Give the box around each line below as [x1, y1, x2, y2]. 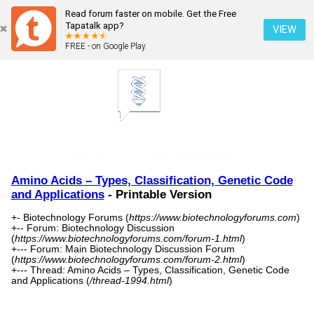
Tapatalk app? [65, 20, 124, 31]
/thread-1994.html [89, 275, 169, 287]
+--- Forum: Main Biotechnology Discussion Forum [11, 244, 235, 255]
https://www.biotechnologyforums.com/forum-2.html [14, 254, 242, 266]
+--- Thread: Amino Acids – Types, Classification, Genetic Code [11, 265, 289, 276]
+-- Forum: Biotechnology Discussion [11, 223, 175, 234]
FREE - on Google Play [65, 41, 146, 51]
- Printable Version [104, 188, 212, 202]
